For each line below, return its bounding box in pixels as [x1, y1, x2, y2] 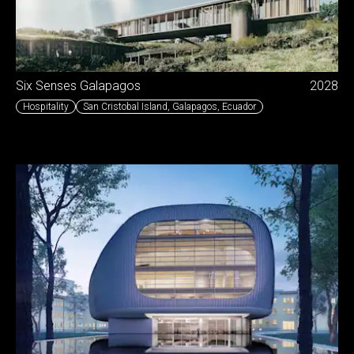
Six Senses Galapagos [16, 77, 141, 93]
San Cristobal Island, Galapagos [83, 100, 217, 112]
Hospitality [23, 100, 69, 112]
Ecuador [222, 100, 256, 112]
